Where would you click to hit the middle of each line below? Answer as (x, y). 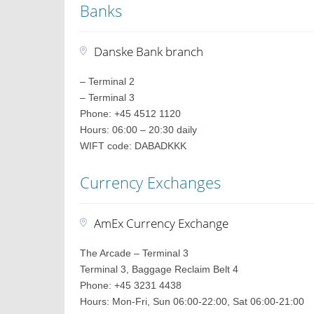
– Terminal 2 (108, 81)
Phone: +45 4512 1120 (131, 114)
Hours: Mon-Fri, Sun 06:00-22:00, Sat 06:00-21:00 (192, 301)
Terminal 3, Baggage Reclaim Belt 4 (159, 269)
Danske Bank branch (149, 52)
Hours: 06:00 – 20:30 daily (139, 130)
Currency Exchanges (151, 182)
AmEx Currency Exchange (162, 223)
